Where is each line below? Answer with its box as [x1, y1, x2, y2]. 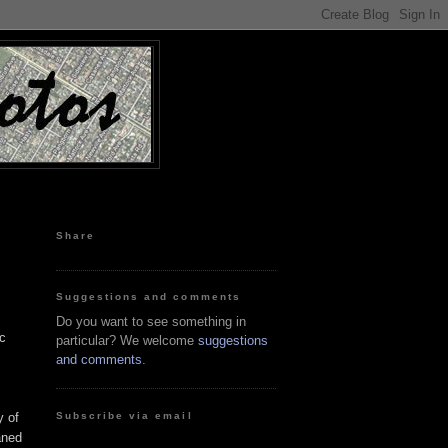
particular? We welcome [56, 332, 198, 348]
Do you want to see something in [56, 313, 246, 329]
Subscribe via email [56, 409, 193, 421]
